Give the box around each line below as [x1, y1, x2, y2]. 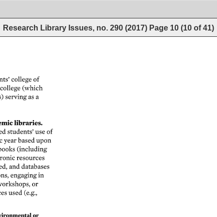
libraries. [14, 119, 40, 126]
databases [21, 163, 52, 170]
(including [16, 145, 45, 153]
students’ [7, 128, 35, 136]
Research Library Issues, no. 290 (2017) [3, 23, 149, 32]
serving [5, 93, 28, 101]
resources [16, 155, 46, 162]
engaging [10, 171, 37, 179]
